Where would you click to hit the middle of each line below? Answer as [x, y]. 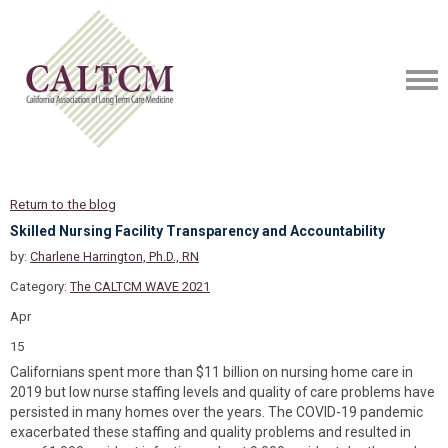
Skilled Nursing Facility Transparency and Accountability [197, 231]
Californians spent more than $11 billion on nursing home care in [211, 372]
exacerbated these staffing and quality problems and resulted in [210, 432]
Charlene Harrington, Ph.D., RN [114, 256]
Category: [40, 286]
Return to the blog [63, 204]
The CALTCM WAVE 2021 [140, 286]
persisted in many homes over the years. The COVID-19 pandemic [216, 412]
